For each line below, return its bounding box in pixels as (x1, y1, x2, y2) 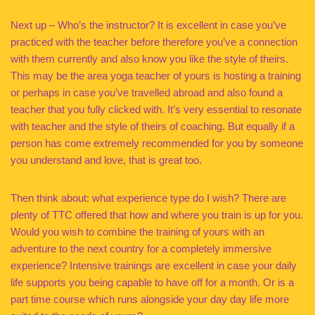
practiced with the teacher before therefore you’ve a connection (11, 36, 297, 48)
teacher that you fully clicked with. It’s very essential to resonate (11, 103, 302, 115)
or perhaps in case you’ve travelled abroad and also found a (11, 86, 283, 98)
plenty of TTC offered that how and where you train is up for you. (11, 209, 303, 221)
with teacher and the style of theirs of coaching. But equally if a (11, 120, 295, 132)
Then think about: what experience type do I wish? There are (11, 192, 286, 204)
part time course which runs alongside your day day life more (11, 293, 289, 305)
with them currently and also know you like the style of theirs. (11, 53, 288, 65)
